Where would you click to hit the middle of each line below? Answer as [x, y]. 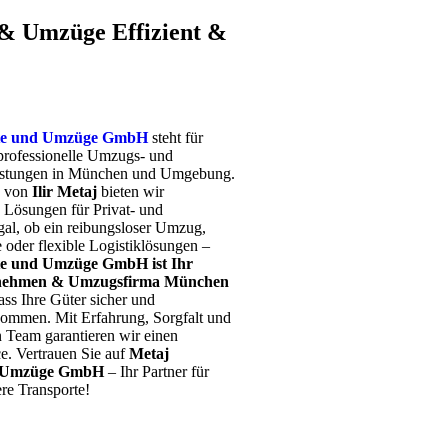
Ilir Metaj [64, 191]
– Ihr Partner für [156, 371]
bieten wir [130, 191]
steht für [175, 137]
